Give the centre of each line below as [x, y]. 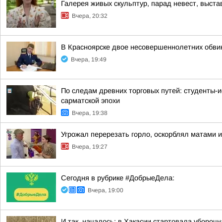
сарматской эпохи [90, 101]
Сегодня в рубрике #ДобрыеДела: [118, 178]
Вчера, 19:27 [90, 147]
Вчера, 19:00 [106, 190]
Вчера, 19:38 [90, 113]
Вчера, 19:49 [89, 59]
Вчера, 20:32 [90, 16]
